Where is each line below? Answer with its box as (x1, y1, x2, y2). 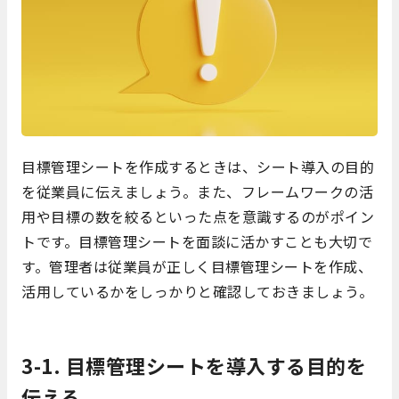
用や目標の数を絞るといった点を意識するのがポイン (21, 205, 374, 227)
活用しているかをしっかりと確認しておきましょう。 (21, 280, 373, 302)
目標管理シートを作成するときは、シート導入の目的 (21, 155, 374, 177)
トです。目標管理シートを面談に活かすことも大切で (21, 230, 372, 252)
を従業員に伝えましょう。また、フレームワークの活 (21, 180, 373, 202)
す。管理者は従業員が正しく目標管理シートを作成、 (21, 255, 372, 277)
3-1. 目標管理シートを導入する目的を (21, 350, 366, 379)
